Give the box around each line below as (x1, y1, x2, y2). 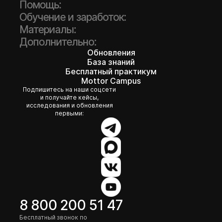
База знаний (87, 56, 135, 67)
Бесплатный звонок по (19, 213, 87, 221)
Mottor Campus (81, 75, 141, 86)
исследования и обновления (26, 101, 113, 109)
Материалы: (19, 23, 76, 36)
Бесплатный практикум (65, 66, 157, 76)
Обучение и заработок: (19, 10, 126, 23)
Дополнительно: (19, 35, 96, 48)
